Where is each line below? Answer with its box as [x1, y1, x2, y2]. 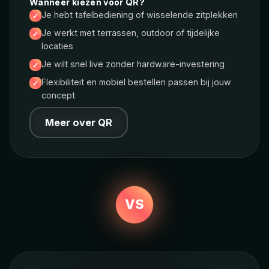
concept [41, 90, 75, 101]
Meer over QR [45, 116, 112, 129]
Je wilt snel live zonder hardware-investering [41, 59, 225, 70]
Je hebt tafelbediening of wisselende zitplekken [41, 10, 238, 20]
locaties [41, 41, 73, 52]
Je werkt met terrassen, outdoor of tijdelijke [41, 28, 220, 38]
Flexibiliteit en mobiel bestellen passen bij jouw [41, 77, 231, 88]
